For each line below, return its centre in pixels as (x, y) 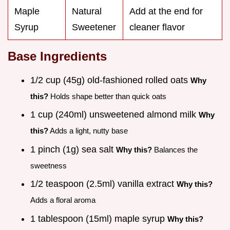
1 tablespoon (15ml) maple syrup (99, 218)
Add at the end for (166, 11)
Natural (87, 11)
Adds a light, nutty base (88, 131)
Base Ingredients (57, 56)
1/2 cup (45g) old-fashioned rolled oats (110, 80)
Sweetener (94, 27)
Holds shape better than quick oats (107, 96)
